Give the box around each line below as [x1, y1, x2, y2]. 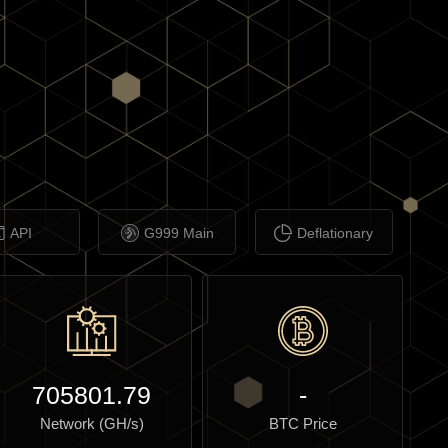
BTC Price [268, 415, 337, 432]
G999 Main [143, 225, 214, 241]
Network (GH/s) [39, 415, 144, 432]
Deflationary [297, 225, 374, 241]
